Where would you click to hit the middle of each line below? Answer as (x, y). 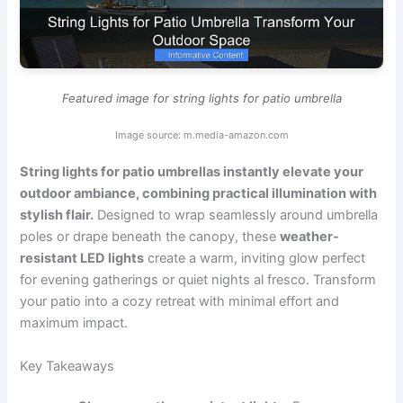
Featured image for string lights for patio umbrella (201, 99)
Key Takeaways (67, 366)
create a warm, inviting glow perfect (255, 259)
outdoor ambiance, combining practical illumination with (199, 194)
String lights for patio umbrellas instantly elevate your (192, 172)
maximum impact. (74, 323)
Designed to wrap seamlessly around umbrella (236, 215)
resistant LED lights (82, 259)
